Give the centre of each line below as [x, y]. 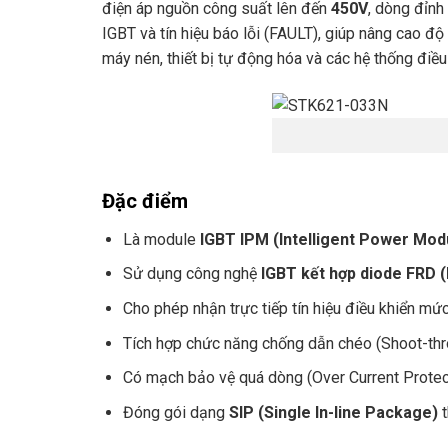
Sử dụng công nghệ [191, 274]
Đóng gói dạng [175, 412]
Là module [161, 239]
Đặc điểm [145, 200]
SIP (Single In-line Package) [333, 412]
